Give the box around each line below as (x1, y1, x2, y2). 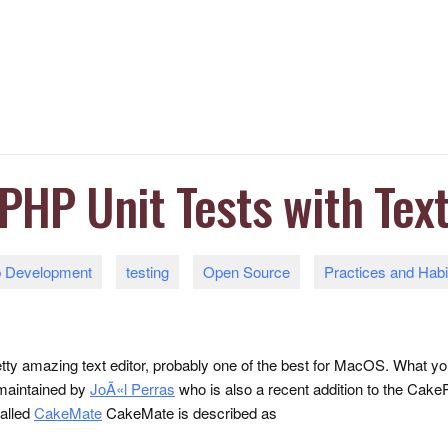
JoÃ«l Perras (90, 378, 175, 399)
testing (126, 261, 170, 282)
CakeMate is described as (102, 402, 277, 423)
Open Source (203, 261, 291, 282)
